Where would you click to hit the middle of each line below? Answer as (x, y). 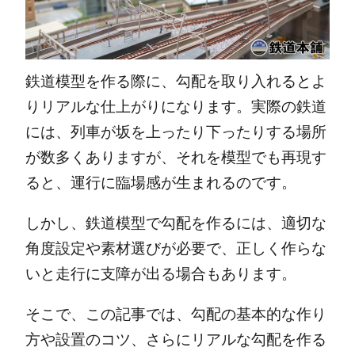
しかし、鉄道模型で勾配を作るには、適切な (176, 223)
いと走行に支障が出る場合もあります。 (160, 274)
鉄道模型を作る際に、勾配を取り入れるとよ (176, 82)
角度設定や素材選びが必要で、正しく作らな (176, 249)
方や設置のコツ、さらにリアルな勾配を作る (176, 340)
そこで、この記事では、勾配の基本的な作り (176, 315)
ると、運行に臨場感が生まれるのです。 (160, 183)
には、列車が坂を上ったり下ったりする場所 (176, 132)
